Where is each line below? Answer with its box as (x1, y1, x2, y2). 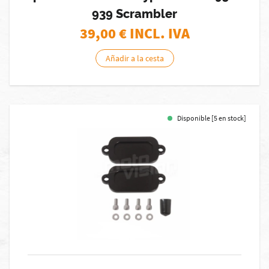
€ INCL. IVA (118, 24, 190, 43)
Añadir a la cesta (105, 53, 164, 64)
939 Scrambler (92, 7, 177, 21)
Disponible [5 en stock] (177, 113, 246, 122)
